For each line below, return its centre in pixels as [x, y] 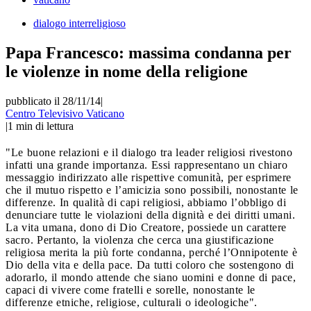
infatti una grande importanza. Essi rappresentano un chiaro [146, 165]
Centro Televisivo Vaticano [65, 113]
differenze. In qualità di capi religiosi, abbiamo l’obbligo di [146, 202]
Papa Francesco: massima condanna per [149, 52]
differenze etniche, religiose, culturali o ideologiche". [132, 302]
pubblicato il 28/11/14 [53, 101]
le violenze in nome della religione [127, 71]
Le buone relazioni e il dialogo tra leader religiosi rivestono [151, 152]
